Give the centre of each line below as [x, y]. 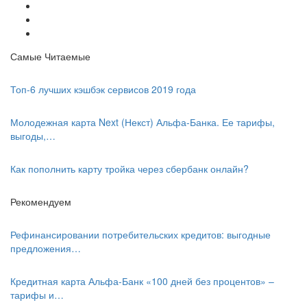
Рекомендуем [41, 202]
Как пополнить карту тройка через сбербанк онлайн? [130, 169]
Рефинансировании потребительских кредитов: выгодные [140, 235]
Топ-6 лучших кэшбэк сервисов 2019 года [103, 89]
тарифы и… [37, 295]
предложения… [46, 248]
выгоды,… [33, 136]
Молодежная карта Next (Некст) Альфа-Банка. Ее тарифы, [143, 122]
